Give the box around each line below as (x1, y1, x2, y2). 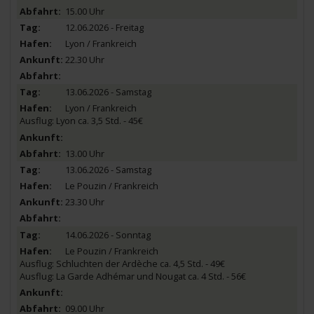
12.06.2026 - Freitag (64, 20, 144, 34)
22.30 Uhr (64, 53, 104, 66)
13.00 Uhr (64, 146, 104, 160)
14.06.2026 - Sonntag (64, 228, 151, 241)
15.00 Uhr (64, 4, 104, 18)
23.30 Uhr (64, 196, 104, 209)
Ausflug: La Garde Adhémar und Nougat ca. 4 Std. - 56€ (19, 269, 246, 282)
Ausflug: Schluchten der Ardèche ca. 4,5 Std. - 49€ (19, 257, 225, 270)
